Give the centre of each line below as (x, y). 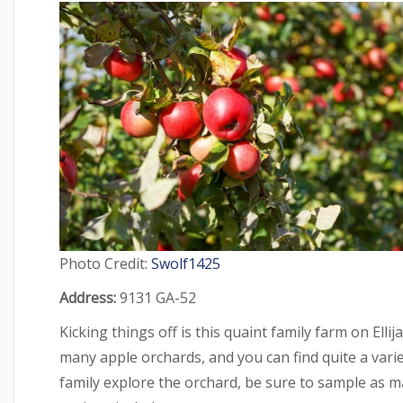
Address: (90, 297)
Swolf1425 (186, 263)
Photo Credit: (105, 263)
